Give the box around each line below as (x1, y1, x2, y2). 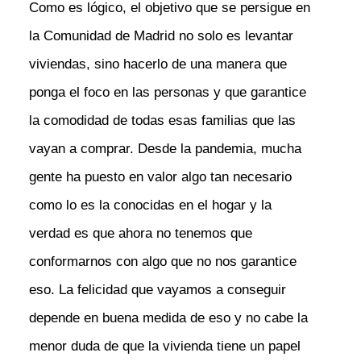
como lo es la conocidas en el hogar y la (28, 197, 272, 213)
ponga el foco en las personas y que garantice (28, 84, 306, 100)
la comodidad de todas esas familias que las (28, 112, 296, 128)
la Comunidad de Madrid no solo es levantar (28, 27, 293, 44)
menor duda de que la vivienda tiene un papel (28, 338, 301, 354)
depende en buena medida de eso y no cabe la (28, 309, 308, 326)
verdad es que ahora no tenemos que (28, 225, 252, 241)
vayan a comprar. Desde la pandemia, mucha (28, 140, 301, 156)
